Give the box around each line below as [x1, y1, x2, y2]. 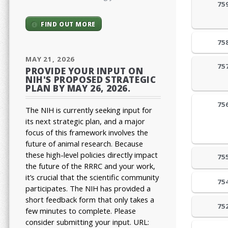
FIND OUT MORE [41, 19, 96, 28]
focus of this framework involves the [25, 127, 148, 138]
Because [115, 138, 143, 149]
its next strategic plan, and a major [25, 116, 145, 127]
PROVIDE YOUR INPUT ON [25, 65, 144, 77]
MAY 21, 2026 [25, 54, 75, 64]
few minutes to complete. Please [25, 206, 136, 216]
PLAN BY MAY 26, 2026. [25, 82, 131, 94]
